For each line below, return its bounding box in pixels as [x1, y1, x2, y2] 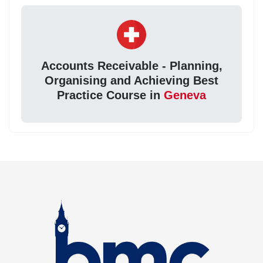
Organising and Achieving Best [45, 74, 218, 87]
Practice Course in [57, 89, 164, 102]
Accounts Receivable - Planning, [41, 59, 222, 73]
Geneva [164, 89, 206, 102]
